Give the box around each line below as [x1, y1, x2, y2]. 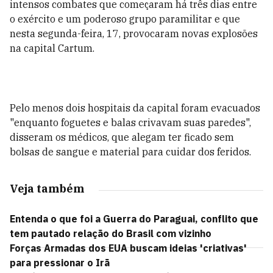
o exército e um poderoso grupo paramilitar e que [10, 13, 240, 25]
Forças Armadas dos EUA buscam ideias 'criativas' [10, 242, 247, 254]
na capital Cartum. [10, 42, 94, 54]
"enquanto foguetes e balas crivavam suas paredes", [10, 116, 251, 129]
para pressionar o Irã [10, 257, 110, 269]
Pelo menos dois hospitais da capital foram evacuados [10, 102, 260, 114]
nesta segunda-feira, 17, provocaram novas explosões [10, 27, 258, 40]
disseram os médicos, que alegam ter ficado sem [10, 131, 234, 143]
